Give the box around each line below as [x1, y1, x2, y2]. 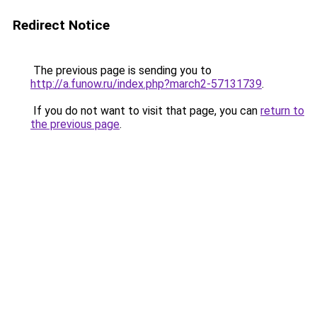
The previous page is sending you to [30, 64, 212, 77]
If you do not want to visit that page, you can [30, 104, 260, 117]
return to [260, 104, 304, 117]
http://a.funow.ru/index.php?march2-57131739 [30, 77, 262, 91]
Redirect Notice [13, 17, 110, 33]
